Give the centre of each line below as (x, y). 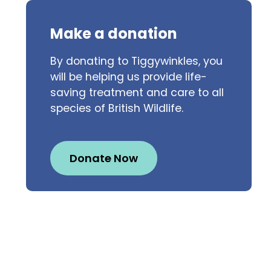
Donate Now (103, 158)
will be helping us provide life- (128, 77)
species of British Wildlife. (116, 108)
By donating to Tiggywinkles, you (136, 61)
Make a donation (113, 34)
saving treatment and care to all (137, 93)
